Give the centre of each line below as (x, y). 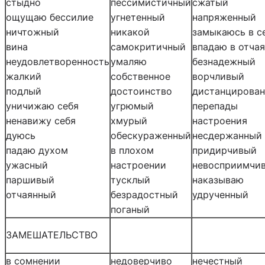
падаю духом (37, 150)
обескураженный (151, 135)
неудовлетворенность (58, 61)
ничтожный (33, 32)
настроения (220, 120)
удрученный (220, 194)
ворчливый (218, 76)
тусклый (130, 180)
